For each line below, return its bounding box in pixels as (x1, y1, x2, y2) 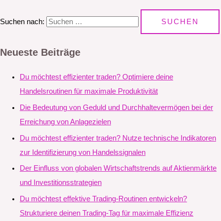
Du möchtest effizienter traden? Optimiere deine (20, 73, 173, 81)
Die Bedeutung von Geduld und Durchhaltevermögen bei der (20, 104, 213, 112)
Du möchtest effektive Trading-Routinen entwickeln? (20, 195, 187, 203)
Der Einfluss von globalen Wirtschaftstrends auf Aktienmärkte (20, 164, 217, 173)
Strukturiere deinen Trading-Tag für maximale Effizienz (20, 209, 193, 218)
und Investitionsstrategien (20, 179, 102, 187)
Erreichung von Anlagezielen (20, 118, 111, 126)
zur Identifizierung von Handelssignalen (20, 148, 146, 156)
